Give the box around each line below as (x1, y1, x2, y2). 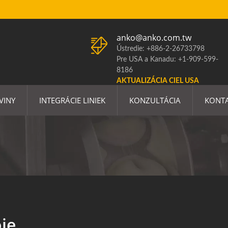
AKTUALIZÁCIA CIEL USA (117, 77, 199, 84)
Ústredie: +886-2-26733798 (117, 45, 205, 52)
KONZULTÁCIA (129, 95, 181, 105)
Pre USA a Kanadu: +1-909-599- (117, 56, 218, 63)
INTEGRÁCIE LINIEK (39, 95, 105, 105)
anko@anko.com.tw (117, 32, 191, 43)
